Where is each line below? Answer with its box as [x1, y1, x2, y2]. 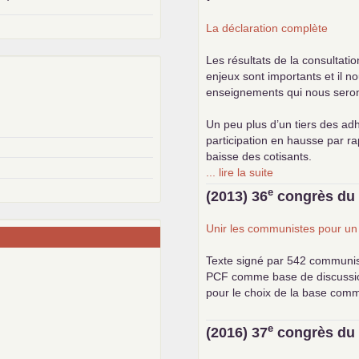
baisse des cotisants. [206, 149, 313, 163]
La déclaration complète [206, 21, 329, 34]
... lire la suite [206, 165, 274, 179]
